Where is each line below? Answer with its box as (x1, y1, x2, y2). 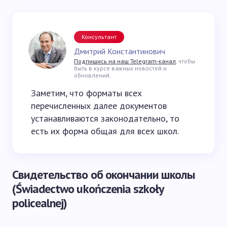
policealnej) (12, 195, 67, 211)
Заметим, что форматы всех (31, 87, 142, 99)
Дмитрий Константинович (74, 46, 165, 56)
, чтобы (176, 57, 195, 65)
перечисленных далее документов (31, 100, 167, 111)
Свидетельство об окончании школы (12, 167, 196, 182)
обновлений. (74, 71, 111, 79)
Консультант (82, 33, 117, 41)
